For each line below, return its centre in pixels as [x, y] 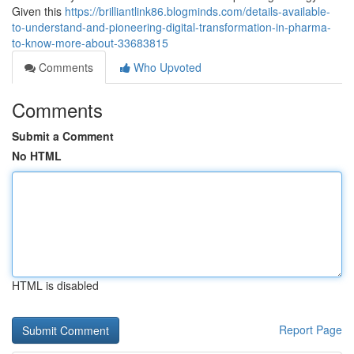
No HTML [37, 156]
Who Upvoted [166, 67]
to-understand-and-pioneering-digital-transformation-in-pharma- [171, 27]
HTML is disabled [55, 285]
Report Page [311, 330]
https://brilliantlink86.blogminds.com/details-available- [198, 11]
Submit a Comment [63, 136]
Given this [38, 11]
